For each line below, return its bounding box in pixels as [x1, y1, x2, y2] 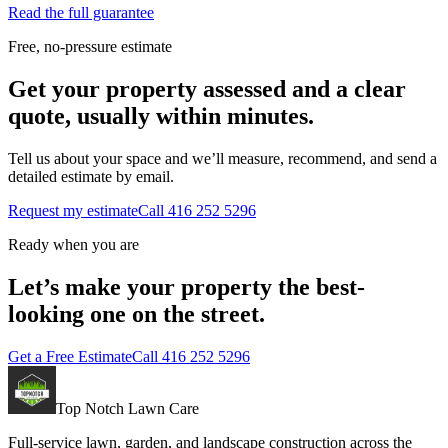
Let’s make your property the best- [8, 273, 365, 300]
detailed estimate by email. [8, 167, 174, 185]
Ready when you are [8, 235, 139, 253]
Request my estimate [8, 201, 138, 219]
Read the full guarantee [8, 4, 154, 21]
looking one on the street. [8, 300, 265, 327]
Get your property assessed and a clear [8, 75, 406, 102]
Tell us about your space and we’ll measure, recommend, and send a [8, 149, 437, 167]
